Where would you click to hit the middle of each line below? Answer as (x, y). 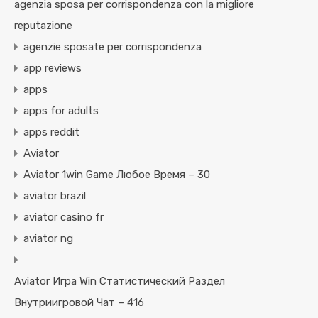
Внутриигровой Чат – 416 (79, 303)
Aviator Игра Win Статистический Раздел (120, 281)
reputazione (43, 26)
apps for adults (61, 111)
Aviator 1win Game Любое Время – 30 (117, 175)
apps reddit (51, 132)
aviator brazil (55, 196)
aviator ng (48, 239)
